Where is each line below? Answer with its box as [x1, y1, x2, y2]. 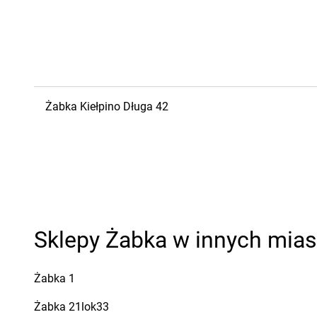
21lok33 [69, 300, 109, 313]
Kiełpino [80, 100, 120, 113]
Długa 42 [123, 100, 168, 113]
